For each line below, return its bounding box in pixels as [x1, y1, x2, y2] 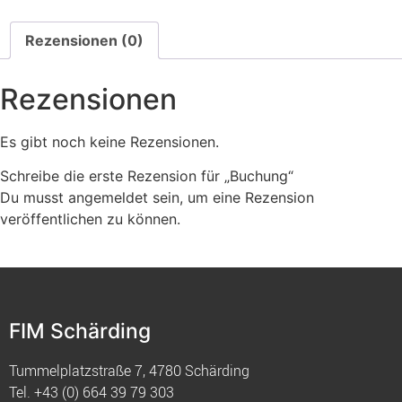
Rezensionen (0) [25, 31, 144, 49]
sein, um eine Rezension [148, 188, 314, 207]
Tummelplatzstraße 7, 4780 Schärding [9, 361, 249, 381]
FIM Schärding [9, 319, 151, 345]
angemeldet [68, 188, 148, 207]
